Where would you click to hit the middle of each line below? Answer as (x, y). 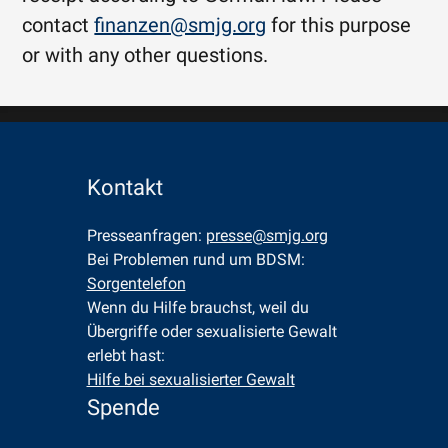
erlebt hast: (127, 355)
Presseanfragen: (146, 235)
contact (58, 25)
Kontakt (124, 187)
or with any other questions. (145, 55)
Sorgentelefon (136, 283)
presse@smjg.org (266, 235)
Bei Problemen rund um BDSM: (197, 259)
